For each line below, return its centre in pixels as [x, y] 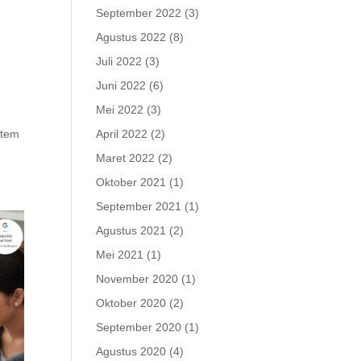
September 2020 [139, 327]
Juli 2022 [119, 61]
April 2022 [122, 134]
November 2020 [137, 279]
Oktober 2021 [131, 182]
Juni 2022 [121, 85]
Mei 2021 [120, 255]
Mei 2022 [120, 110]
